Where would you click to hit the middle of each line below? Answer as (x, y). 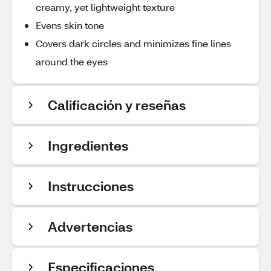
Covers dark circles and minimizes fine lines (133, 43)
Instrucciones (91, 186)
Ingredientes (88, 145)
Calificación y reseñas (117, 105)
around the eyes (72, 61)
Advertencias (90, 227)
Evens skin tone (70, 25)
